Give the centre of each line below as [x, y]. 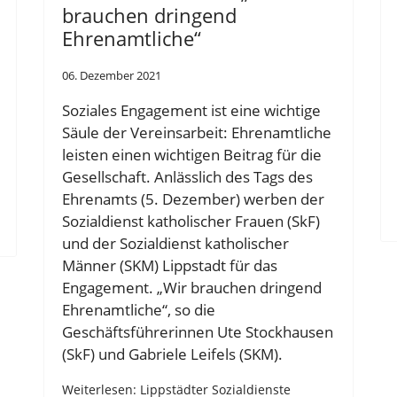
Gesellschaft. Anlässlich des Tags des [187, 176]
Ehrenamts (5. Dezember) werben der [193, 198]
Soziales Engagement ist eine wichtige [191, 110]
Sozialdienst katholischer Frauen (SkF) [191, 221]
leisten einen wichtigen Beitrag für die [192, 154]
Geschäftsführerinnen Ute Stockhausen [198, 331]
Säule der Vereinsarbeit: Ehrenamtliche [197, 132]
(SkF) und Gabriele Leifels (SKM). [172, 354]
